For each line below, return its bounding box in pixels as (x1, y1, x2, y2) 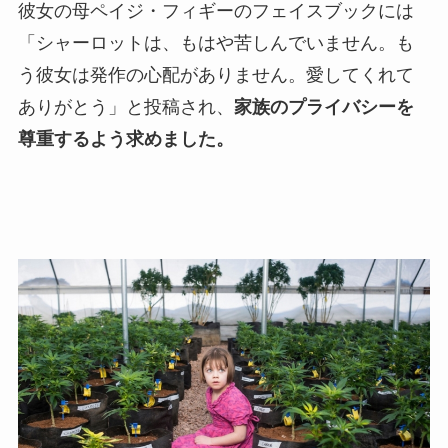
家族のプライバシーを (233, 95, 414, 117)
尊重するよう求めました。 (17, 127, 234, 149)
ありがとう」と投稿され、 (17, 95, 234, 117)
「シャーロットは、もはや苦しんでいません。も (17, 31, 414, 53)
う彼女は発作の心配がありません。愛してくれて (17, 63, 414, 85)
